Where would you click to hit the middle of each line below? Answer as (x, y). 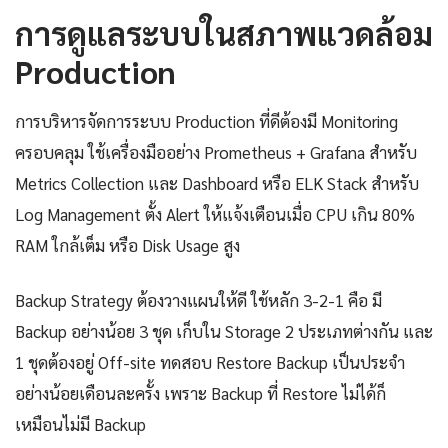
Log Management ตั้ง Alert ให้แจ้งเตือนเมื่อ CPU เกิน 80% (215, 213)
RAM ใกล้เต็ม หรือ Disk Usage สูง (127, 244)
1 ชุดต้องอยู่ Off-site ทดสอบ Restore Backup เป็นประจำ (210, 361)
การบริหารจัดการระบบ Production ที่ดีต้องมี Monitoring (206, 120)
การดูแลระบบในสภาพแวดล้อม (224, 32)
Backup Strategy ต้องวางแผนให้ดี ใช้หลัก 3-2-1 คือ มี (198, 299)
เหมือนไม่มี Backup (80, 423)
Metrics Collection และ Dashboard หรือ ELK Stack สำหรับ (217, 182)
